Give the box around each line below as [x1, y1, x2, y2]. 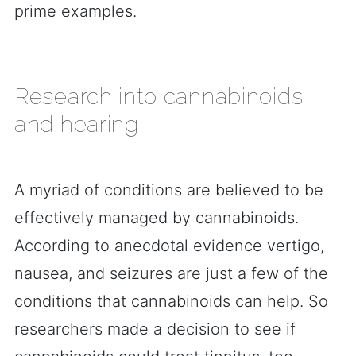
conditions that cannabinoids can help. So [14, 292, 328, 311]
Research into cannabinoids [14, 83, 304, 110]
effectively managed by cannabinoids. [14, 208, 299, 227]
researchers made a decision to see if [14, 319, 296, 339]
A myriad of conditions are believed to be [14, 180, 323, 199]
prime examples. [14, 2, 137, 21]
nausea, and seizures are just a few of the [14, 264, 328, 283]
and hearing [14, 111, 139, 137]
